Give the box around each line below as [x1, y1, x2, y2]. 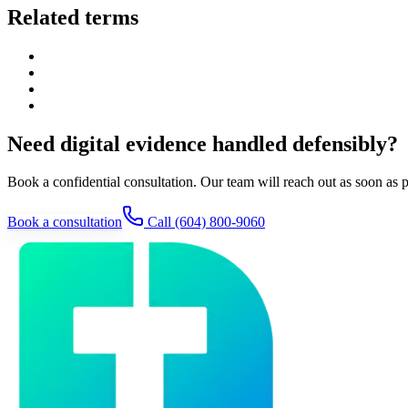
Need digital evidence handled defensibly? [7, 131, 398, 156]
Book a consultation [7, 214, 122, 230]
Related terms [7, 5, 138, 29]
